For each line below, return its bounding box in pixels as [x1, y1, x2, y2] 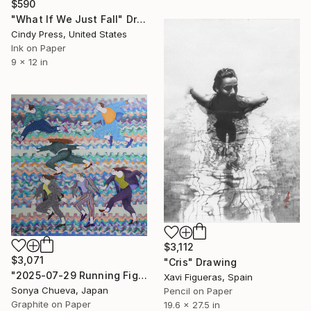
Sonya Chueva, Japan [11, 284, 108, 296]
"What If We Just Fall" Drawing [137, 13, 146, 26]
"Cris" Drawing [164, 256, 237, 269]
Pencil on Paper [164, 285, 233, 297]
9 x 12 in [11, 56, 48, 68]
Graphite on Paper [11, 298, 91, 310]
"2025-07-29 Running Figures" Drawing [137, 269, 147, 281]
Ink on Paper [11, 42, 66, 54]
